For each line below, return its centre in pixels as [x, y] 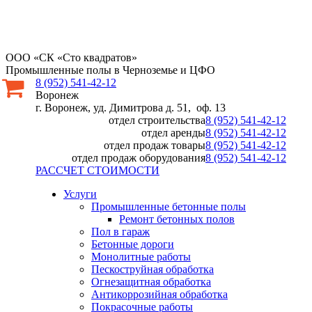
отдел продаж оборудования [139, 158]
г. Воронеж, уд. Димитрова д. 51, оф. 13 [131, 108]
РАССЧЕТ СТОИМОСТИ [97, 170]
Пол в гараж [120, 232]
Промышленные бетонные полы [169, 206]
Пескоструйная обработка [153, 269]
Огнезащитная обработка [151, 282]
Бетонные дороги [133, 244]
